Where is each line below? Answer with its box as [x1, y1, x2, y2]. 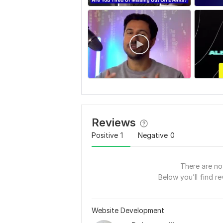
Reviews [92, 116, 136, 129]
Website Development [92, 206, 164, 215]
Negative [138, 131, 168, 140]
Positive [92, 131, 118, 140]
